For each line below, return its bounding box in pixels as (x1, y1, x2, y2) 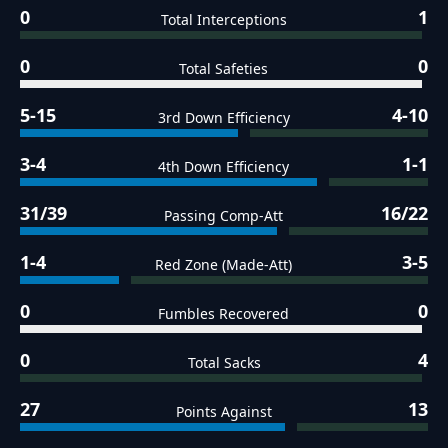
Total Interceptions (161, 10, 287, 30)
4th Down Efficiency (158, 157, 290, 177)
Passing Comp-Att (164, 206, 284, 226)
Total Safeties (179, 59, 269, 79)
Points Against (176, 402, 272, 422)
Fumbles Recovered (158, 304, 290, 324)
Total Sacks (187, 353, 261, 373)
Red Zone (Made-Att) (155, 255, 293, 275)
